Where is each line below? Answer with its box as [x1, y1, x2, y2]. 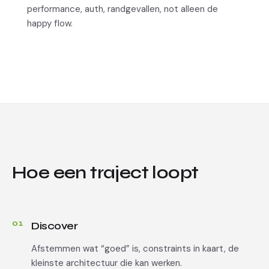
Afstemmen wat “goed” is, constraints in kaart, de [31, 243, 239, 255]
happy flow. [27, 17, 73, 29]
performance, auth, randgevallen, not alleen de [27, 3, 218, 15]
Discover [31, 219, 78, 232]
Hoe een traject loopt [12, 162, 199, 183]
